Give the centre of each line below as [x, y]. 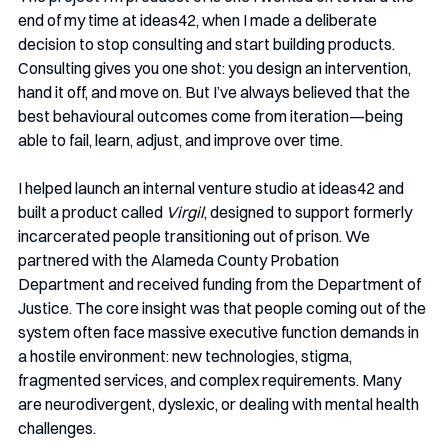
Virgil [185, 212]
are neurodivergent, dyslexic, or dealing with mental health [220, 404]
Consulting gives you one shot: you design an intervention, [216, 68]
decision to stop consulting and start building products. [208, 44]
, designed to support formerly [309, 212]
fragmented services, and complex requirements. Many [211, 380]
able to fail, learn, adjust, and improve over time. [180, 140]
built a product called [92, 212]
